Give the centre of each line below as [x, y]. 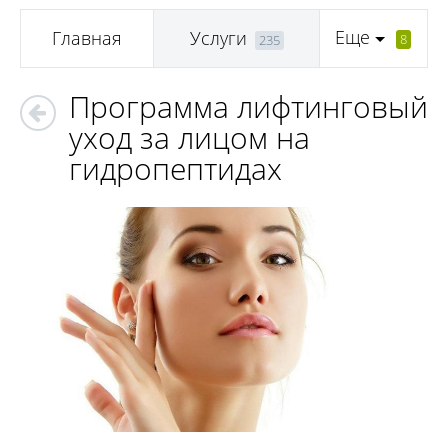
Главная [87, 38]
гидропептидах [175, 168]
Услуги [218, 38]
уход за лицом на [189, 137]
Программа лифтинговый [248, 106]
